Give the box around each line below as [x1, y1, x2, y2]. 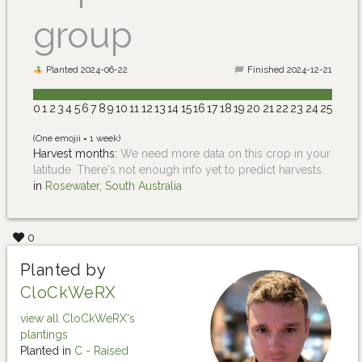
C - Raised [74, 343, 128, 357]
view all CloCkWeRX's [20, 311, 135, 325]
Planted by [20, 259, 106, 280]
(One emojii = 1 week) [33, 132, 120, 144]
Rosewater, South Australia [45, 179, 182, 192]
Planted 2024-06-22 [44, 63, 128, 75]
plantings [20, 327, 68, 341]
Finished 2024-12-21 [245, 63, 332, 75]
